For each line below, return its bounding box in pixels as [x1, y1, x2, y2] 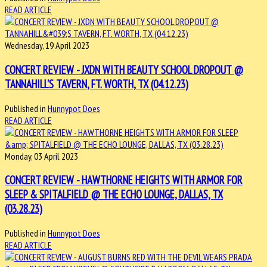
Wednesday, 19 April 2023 [5, 39, 89, 52]
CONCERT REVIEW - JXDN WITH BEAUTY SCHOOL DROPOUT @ [5, 63, 243, 77]
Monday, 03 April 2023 [5, 150, 78, 162]
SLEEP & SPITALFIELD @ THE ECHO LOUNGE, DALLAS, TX [5, 187, 223, 202]
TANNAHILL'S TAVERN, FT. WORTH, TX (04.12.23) [5, 77, 188, 92]
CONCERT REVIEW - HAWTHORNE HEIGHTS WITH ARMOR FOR [5, 173, 243, 188]
